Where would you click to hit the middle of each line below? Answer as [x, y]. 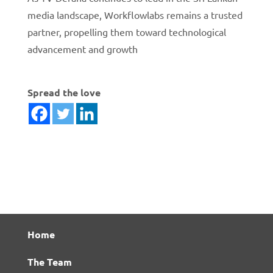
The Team [49, 262]
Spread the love [64, 93]
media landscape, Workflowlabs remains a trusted [135, 15]
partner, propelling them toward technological [126, 32]
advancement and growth [82, 49]
